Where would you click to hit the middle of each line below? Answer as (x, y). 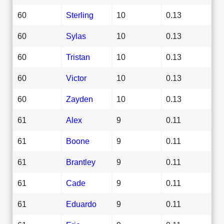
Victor (76, 78)
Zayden (79, 99)
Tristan (78, 57)
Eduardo (81, 204)
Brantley (81, 162)
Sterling (80, 15)
